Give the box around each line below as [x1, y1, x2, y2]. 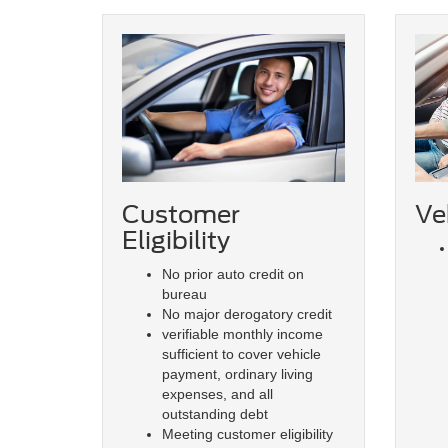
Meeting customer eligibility [162, 426, 333, 443]
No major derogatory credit [162, 306, 332, 323]
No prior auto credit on [162, 266, 304, 283]
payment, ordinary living [162, 366, 313, 383]
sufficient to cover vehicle [162, 346, 321, 363]
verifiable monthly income [162, 326, 323, 343]
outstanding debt [162, 406, 268, 423]
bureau [162, 286, 207, 303]
